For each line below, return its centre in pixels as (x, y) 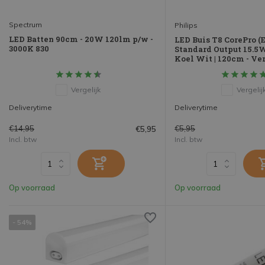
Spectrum (25, 25)
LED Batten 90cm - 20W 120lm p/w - (81, 39)
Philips (186, 25)
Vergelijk (85, 90)
